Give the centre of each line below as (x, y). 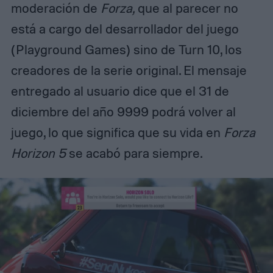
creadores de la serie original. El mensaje (129, 70)
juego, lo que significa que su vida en (117, 133)
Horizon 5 (38, 153)
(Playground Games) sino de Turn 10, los (126, 50)
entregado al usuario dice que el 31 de (120, 91)
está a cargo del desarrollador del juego (125, 29)
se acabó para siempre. (134, 153)
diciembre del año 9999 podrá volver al (123, 112)
